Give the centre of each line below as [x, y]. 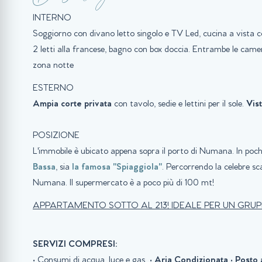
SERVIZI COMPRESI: [75, 245]
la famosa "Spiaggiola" [117, 168]
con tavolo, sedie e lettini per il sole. [179, 104]
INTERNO [52, 18]
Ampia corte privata [72, 104]
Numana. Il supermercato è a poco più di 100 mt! [125, 183]
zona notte [53, 66]
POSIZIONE [57, 136]
